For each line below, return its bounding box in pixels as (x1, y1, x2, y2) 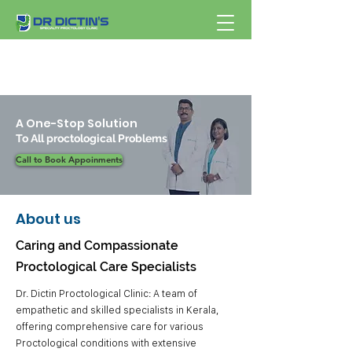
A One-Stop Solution (16, 115, 137, 131)
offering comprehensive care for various (16, 321, 203, 332)
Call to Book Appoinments (16, 154, 123, 165)
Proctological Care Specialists (16, 259, 196, 274)
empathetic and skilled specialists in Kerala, (16, 304, 219, 316)
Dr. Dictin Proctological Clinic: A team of (16, 288, 197, 299)
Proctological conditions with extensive (16, 337, 196, 349)
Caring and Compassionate (16, 238, 178, 253)
